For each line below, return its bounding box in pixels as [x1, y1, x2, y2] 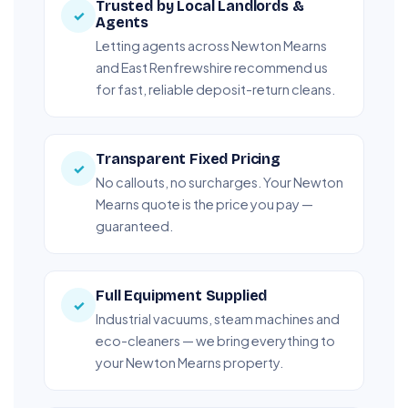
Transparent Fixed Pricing [96, 149, 280, 168]
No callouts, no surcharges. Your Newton [96, 173, 343, 190]
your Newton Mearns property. [96, 353, 283, 371]
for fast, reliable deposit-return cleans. [96, 80, 335, 97]
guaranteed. [96, 217, 173, 234]
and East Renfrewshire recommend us [96, 58, 328, 76]
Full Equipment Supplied [96, 286, 268, 304]
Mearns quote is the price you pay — [96, 195, 313, 212]
